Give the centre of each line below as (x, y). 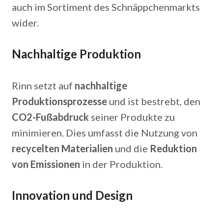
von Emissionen (46, 164)
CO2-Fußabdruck (50, 117)
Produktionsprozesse (59, 101)
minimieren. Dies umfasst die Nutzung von (105, 133)
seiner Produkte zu (132, 117)
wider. (25, 23)
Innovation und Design (72, 195)
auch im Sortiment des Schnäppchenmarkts (106, 7)
